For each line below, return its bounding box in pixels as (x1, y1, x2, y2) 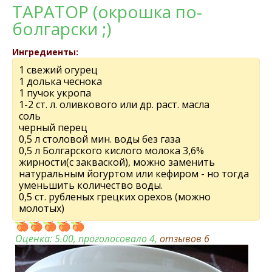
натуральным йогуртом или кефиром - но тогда (19, 167, 249, 180)
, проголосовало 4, (73, 232, 160, 245)
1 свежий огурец (19, 63, 98, 76)
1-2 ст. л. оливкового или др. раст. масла (19, 98, 209, 111)
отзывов (160, 232, 204, 245)
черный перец (19, 121, 87, 134)
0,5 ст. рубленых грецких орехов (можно (19, 190, 211, 203)
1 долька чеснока (19, 75, 102, 88)
